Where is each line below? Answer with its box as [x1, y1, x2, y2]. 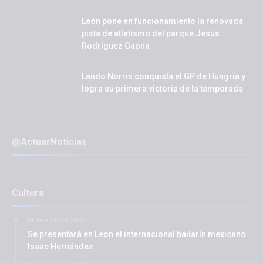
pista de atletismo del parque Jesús [82, 29, 220, 38]
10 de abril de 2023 [26, 216, 86, 224]
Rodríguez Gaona [82, 41, 150, 50]
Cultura [12, 187, 44, 198]
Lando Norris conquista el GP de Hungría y [82, 72, 245, 81]
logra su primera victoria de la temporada [82, 84, 243, 93]
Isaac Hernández [28, 242, 93, 251]
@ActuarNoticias [12, 136, 87, 147]
